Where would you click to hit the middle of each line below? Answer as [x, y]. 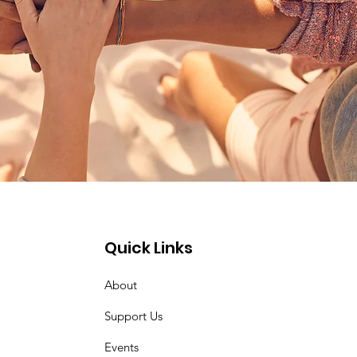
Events [122, 347]
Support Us [134, 316]
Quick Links [149, 248]
